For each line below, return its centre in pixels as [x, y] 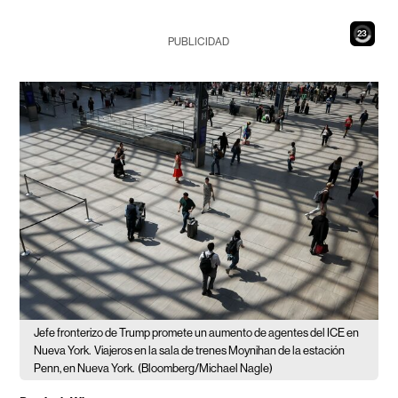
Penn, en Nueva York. [84, 369]
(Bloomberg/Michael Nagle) [206, 369]
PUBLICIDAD [199, 42]
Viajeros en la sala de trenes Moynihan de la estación [220, 351]
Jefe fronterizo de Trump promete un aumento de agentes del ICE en [197, 333]
